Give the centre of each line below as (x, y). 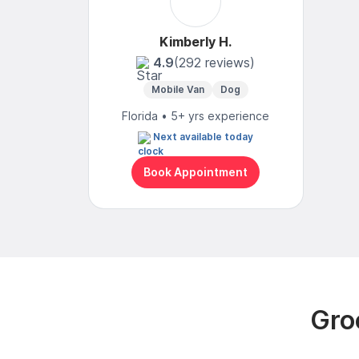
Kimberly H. (196, 41)
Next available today (204, 136)
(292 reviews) (215, 62)
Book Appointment (196, 172)
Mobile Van (177, 89)
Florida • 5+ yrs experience (196, 115)
